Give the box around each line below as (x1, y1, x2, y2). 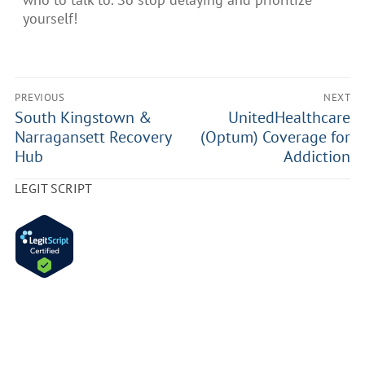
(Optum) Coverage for (200, 126, 350, 147)
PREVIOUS (15, 90, 64, 105)
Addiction (284, 146, 350, 167)
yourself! (23, 9, 81, 29)
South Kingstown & (15, 107, 152, 128)
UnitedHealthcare (228, 107, 350, 128)
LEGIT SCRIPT (15, 180, 92, 197)
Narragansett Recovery (15, 126, 171, 147)
